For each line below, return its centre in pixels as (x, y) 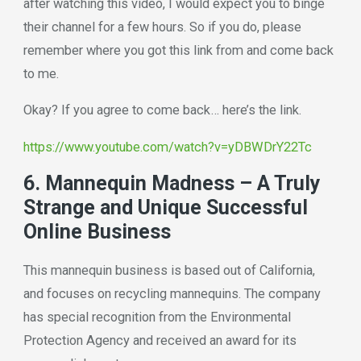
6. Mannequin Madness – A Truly (172, 184)
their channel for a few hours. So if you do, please (162, 27)
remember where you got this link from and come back (178, 51)
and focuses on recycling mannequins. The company (172, 293)
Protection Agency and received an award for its (160, 340)
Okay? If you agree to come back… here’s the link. (162, 110)
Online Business (97, 232)
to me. (41, 74)
